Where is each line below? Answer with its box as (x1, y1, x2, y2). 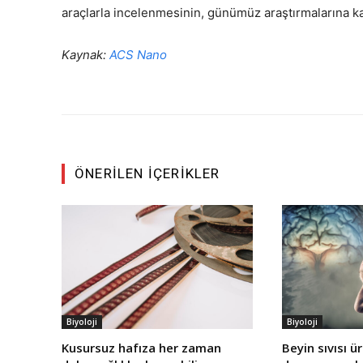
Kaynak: (62, 47, 109, 62)
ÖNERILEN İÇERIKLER (75, 165, 220, 181)
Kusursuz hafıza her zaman (62, 340, 221, 357)
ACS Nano (109, 47, 167, 62)
